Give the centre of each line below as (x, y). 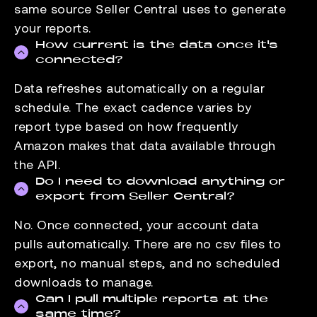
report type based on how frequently (126, 126)
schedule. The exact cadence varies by (133, 106)
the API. (38, 164)
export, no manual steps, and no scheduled (147, 262)
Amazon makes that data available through (145, 145)
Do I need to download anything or (160, 181)
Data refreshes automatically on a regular (140, 87)
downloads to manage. (84, 281)
